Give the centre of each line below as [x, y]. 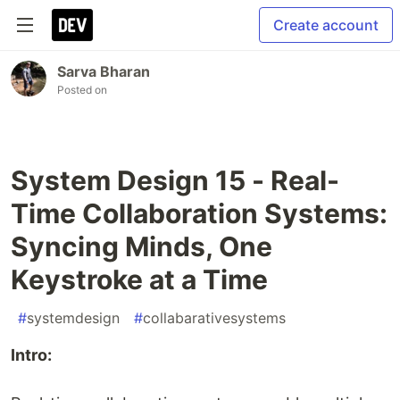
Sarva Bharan [104, 71]
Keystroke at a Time [139, 279]
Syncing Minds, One [142, 246]
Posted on [82, 90]
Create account [326, 25]
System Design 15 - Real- [175, 180]
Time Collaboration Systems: [199, 213]
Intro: [31, 355]
